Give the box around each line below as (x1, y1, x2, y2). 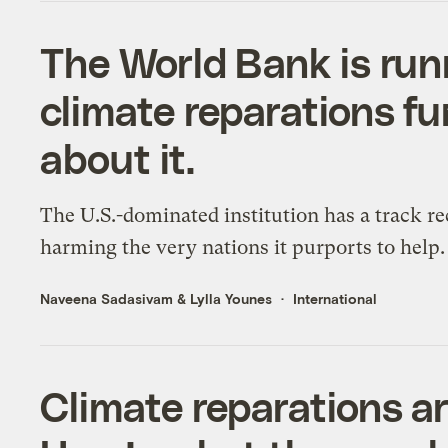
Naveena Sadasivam (40, 289, 174, 307)
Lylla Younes (190, 289, 273, 307)
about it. (40, 133, 195, 182)
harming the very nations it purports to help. (40, 235, 446, 259)
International (293, 289, 378, 307)
